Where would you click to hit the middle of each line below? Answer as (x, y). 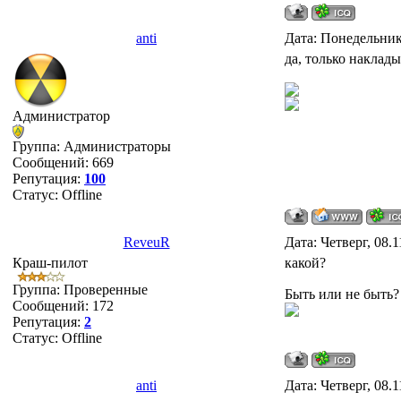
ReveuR (146, 242)
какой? (305, 263)
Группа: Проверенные (80, 290)
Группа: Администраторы (92, 146)
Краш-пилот (50, 263)
